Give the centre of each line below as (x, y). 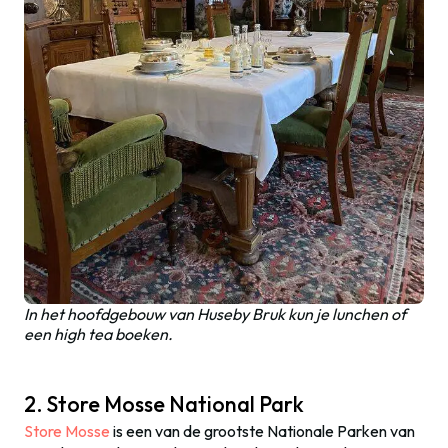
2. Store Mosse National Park (164, 404)
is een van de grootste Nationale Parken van (262, 430)
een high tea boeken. (98, 333)
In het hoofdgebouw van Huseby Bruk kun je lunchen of (215, 313)
